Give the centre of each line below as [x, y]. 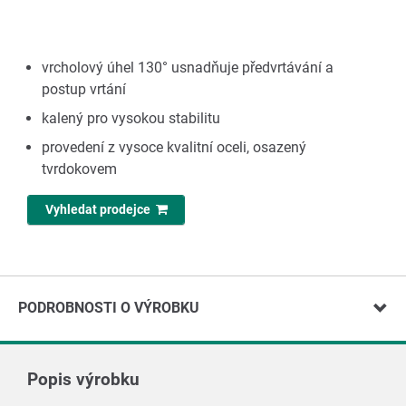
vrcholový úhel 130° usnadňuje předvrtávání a [188, 68]
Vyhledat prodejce [100, 210]
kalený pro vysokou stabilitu [131, 118]
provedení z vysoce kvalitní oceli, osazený [174, 147]
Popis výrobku [83, 380]
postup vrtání [84, 89]
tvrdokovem [79, 169]
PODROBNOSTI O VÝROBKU [109, 308]
